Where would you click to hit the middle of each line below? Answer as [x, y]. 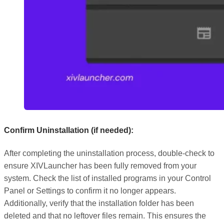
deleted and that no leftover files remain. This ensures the [105, 216]
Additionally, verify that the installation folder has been [99, 203]
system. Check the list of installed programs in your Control [107, 178]
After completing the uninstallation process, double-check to [109, 153]
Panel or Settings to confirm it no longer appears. [90, 191]
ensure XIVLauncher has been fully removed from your [100, 166]
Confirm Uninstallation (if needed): [69, 130]
